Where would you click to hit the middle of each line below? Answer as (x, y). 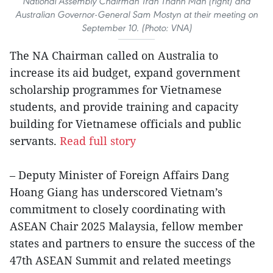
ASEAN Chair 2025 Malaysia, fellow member (126, 226)
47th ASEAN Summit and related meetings (120, 260)
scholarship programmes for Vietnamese (116, 89)
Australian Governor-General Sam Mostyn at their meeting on (136, 14)
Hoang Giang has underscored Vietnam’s (116, 192)
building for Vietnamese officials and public (126, 123)
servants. (35, 140)
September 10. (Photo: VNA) (136, 27)
